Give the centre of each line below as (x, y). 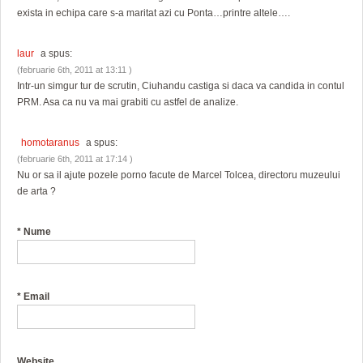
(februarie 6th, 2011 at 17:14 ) (75, 159)
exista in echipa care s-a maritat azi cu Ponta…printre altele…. (154, 13)
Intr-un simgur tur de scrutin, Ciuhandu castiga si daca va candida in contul (181, 86)
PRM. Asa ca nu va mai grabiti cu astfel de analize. (128, 102)
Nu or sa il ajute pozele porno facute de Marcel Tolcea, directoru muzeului (179, 175)
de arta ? (36, 192)
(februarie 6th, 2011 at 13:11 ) (75, 70)
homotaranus (50, 143)
